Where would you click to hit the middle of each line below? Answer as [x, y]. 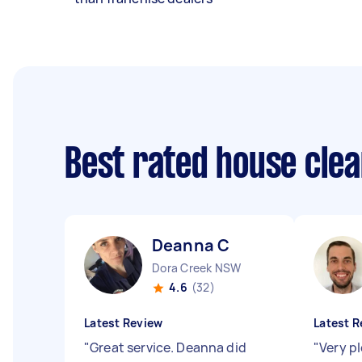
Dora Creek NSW [197, 268]
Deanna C [191, 245]
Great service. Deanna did [168, 347]
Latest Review [124, 323]
